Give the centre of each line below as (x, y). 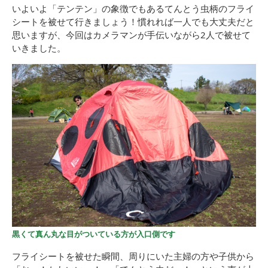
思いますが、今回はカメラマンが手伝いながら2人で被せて (131, 35)
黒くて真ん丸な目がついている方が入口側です (94, 234)
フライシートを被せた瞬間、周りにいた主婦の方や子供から (133, 256)
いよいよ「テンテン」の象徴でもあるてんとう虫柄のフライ (133, 9)
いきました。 (39, 48)
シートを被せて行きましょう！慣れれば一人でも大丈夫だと (133, 22)
